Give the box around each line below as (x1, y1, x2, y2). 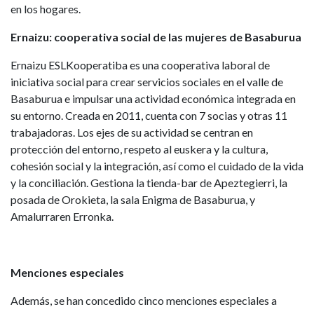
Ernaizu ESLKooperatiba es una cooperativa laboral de (11, 58, 270, 72)
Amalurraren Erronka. (11, 210, 114, 224)
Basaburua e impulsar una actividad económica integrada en (11, 92, 296, 106)
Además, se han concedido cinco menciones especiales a (11, 294, 277, 308)
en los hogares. (11, 2, 81, 16)
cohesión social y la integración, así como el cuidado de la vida (11, 159, 303, 173)
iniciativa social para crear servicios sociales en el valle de (11, 75, 283, 89)
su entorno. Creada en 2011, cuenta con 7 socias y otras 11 (11, 109, 287, 123)
